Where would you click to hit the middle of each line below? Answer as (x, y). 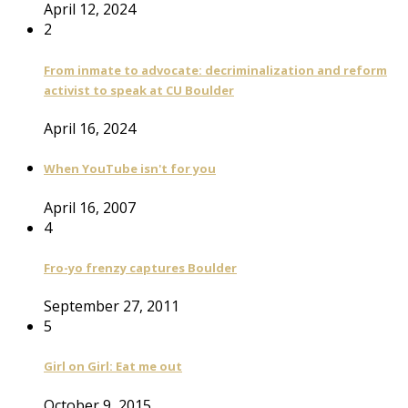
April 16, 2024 (90, 129)
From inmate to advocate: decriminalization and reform (215, 70)
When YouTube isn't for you (130, 169)
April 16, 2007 (90, 207)
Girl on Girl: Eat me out (113, 367)
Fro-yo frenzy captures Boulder (140, 267)
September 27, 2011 (112, 306)
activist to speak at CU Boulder (139, 90)
